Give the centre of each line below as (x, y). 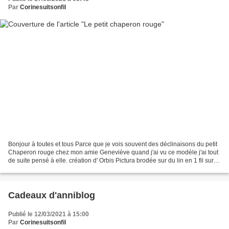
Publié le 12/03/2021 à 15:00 (49, 214)
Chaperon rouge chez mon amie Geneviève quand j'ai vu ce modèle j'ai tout (113, 152)
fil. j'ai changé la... (33, 168)
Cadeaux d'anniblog (52, 195)
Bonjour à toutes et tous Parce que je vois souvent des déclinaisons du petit (113, 144)
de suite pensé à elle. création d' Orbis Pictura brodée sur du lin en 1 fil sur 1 (113, 160)
